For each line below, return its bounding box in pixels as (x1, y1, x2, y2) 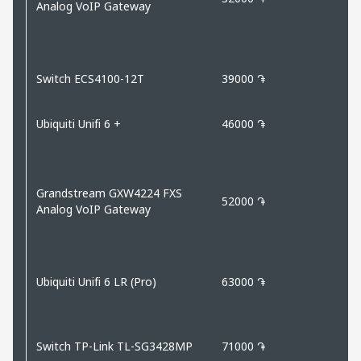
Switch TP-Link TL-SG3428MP (36, 338, 196, 354)
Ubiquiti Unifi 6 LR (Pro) (36, 273, 156, 289)
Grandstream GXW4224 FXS (36, 185, 182, 201)
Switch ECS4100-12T (36, 70, 144, 86)
